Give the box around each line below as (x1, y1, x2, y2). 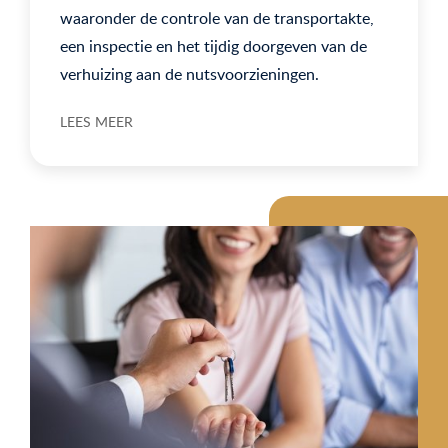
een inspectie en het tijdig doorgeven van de (60, 35, 367, 58)
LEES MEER (60, 112, 133, 132)
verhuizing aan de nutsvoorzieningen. (60, 63, 319, 86)
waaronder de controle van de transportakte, (60, 7, 374, 30)
